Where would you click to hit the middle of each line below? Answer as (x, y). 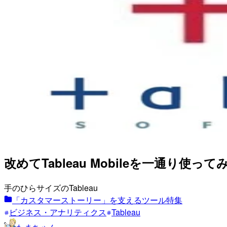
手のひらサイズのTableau (51, 188)
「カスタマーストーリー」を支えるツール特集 (97, 200)
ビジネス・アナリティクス (58, 212)
